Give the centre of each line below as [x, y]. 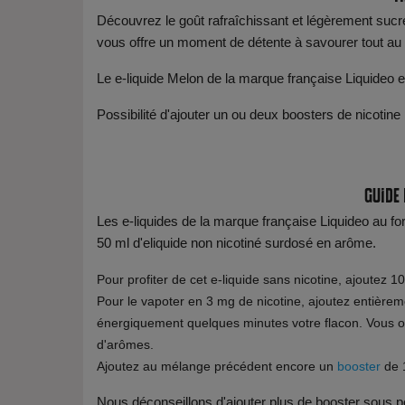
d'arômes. [125, 344]
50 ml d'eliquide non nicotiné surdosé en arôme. [236, 243]
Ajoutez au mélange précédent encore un [217, 366]
